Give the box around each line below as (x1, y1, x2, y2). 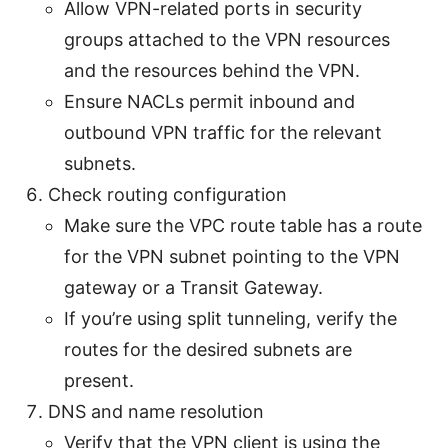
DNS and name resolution (48, 400, 264, 422)
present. (64, 369, 134, 391)
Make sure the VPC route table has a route (64, 214, 422, 236)
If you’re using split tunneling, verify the (64, 307, 397, 329)
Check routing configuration (48, 183, 287, 205)
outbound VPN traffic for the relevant (64, 121, 382, 143)
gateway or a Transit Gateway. (64, 276, 323, 298)
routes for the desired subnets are (64, 338, 352, 360)
